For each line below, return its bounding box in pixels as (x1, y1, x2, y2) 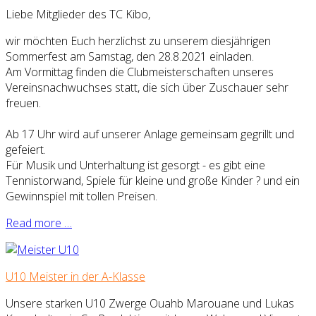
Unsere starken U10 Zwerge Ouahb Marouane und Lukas (6, 296, 294, 312)
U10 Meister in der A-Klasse (6, 269, 145, 285)
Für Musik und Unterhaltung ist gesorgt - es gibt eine (6, 157, 265, 174)
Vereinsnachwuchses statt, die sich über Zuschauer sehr (6, 80, 288, 96)
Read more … (6, 215, 72, 231)
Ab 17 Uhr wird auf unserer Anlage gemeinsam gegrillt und (6, 126, 294, 142)
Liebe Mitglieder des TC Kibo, (6, 6, 153, 23)
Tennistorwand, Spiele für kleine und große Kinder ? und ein (6, 173, 300, 189)
